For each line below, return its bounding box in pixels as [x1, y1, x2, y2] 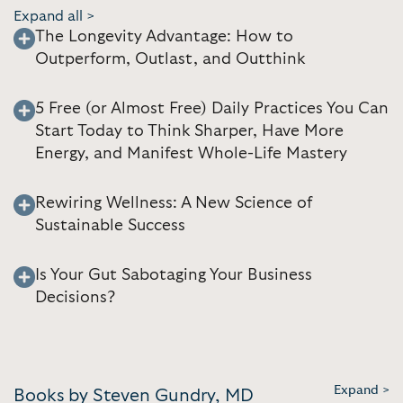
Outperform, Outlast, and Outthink [35, 50, 305, 67]
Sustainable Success [35, 217, 185, 234]
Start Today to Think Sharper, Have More [35, 122, 344, 139]
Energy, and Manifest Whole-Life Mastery [35, 145, 347, 162]
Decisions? [35, 289, 115, 306]
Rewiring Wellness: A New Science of [35, 194, 312, 211]
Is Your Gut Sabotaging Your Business [35, 266, 312, 283]
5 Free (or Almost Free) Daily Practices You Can [35, 100, 389, 117]
